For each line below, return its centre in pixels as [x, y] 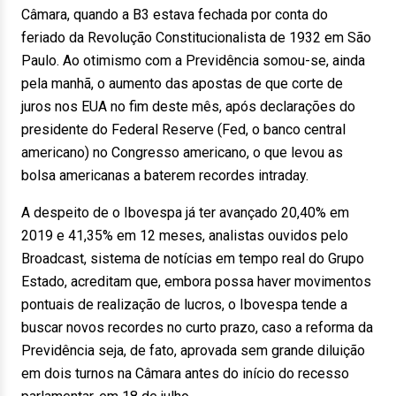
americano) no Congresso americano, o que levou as [182, 152]
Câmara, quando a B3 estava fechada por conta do [175, 15]
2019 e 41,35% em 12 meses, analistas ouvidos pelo [185, 236]
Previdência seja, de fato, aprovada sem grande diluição [193, 350]
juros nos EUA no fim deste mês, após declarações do [188, 107]
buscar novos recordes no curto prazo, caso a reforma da [197, 327]
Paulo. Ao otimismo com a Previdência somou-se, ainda [193, 61]
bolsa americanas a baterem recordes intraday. [165, 175]
